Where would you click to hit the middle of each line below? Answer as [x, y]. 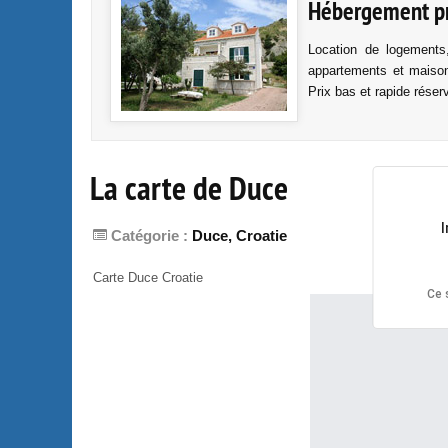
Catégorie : [149, 235]
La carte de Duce [189, 188]
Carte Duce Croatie [148, 277]
